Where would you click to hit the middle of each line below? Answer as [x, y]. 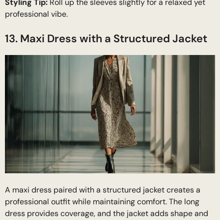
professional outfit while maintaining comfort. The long [102, 201]
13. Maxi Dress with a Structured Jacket [106, 39]
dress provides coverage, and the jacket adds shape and [107, 213]
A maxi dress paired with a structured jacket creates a [103, 190]
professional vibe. [36, 14]
